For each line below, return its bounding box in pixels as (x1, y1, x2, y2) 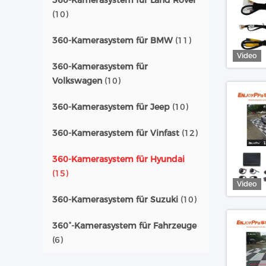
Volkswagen (52, 75, 102, 86)
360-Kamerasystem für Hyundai (52, 154, 185, 164)
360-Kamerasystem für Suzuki (52, 194, 178, 205)
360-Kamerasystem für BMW (52, 35, 173, 46)
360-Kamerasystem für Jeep (52, 102, 170, 112)
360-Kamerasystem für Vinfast (52, 128, 179, 138)
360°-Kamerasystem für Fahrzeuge (52, 220, 197, 231)
